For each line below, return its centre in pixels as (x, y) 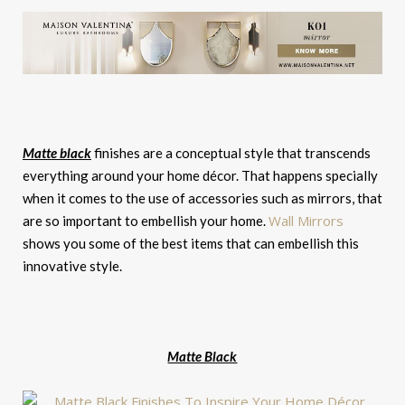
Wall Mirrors (306, 221)
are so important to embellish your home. (146, 221)
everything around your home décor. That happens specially (200, 176)
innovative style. (72, 266)
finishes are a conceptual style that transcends (231, 153)
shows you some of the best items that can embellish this (191, 244)
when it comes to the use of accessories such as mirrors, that (202, 198)
